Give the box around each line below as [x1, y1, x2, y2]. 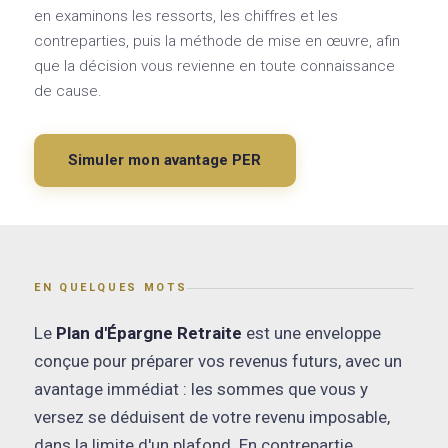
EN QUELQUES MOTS [34, 281, 188, 295]
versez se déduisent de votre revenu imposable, [34, 407, 390, 428]
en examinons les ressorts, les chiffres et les [34, 7, 338, 26]
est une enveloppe [242, 323, 381, 344]
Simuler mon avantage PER [68, 151, 262, 170]
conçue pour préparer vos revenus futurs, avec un [34, 351, 402, 372]
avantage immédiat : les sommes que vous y [34, 379, 368, 400]
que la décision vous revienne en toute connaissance [34, 57, 395, 76]
